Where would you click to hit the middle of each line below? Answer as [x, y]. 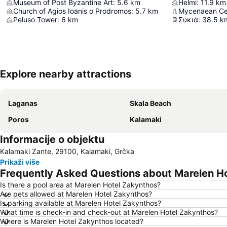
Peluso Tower [35, 20]
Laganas [23, 103]
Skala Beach [150, 103]
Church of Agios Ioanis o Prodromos [72, 11]
